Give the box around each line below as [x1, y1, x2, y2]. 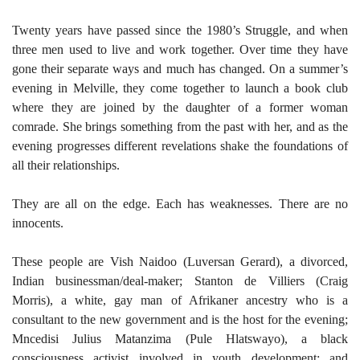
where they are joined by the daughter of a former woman [12, 100, 348, 114]
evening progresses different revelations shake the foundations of [12, 139, 348, 153]
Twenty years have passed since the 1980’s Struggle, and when [12, 23, 348, 37]
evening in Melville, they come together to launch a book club [12, 81, 348, 95]
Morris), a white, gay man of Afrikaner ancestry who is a [12, 293, 348, 307]
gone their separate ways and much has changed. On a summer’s [12, 62, 348, 76]
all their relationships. [12, 158, 123, 172]
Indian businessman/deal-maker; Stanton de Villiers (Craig [12, 274, 348, 288]
